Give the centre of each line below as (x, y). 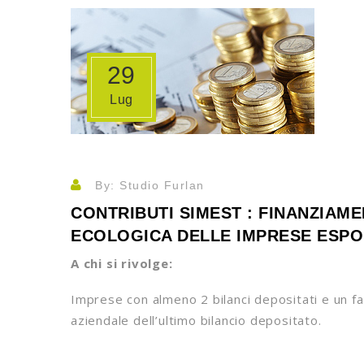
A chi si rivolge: (122, 263)
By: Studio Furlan (147, 185)
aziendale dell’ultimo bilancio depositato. (196, 320)
